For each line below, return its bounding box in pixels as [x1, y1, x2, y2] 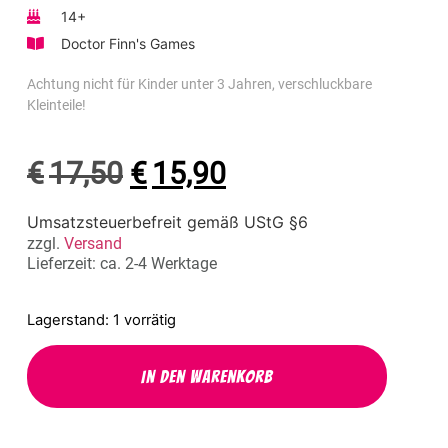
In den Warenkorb [141, 367, 273, 387]
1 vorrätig [113, 310, 176, 329]
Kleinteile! [27, 97, 86, 114]
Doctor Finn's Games [60, 35, 195, 53]
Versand [64, 233, 122, 253]
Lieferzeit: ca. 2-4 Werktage [27, 253, 217, 273]
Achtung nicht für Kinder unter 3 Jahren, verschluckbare [27, 76, 372, 93]
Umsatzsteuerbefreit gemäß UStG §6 [27, 211, 308, 232]
